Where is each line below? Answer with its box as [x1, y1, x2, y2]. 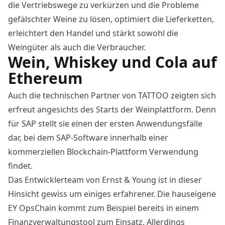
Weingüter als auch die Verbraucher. [8, 42, 146, 53]
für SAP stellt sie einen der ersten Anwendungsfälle [8, 118, 202, 130]
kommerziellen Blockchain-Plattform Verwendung [8, 146, 198, 158]
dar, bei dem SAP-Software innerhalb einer [8, 132, 168, 144]
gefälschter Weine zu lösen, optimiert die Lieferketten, [8, 14, 214, 25]
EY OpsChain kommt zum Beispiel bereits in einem [8, 202, 199, 214]
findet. [8, 160, 33, 172]
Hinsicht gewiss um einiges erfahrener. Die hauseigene [8, 188, 216, 200]
